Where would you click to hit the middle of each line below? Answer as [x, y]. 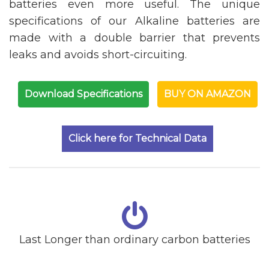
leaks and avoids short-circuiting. [98, 54]
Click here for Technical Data [138, 138]
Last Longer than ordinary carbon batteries [134, 239]
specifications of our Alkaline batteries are [134, 21]
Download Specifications [83, 94]
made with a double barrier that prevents [134, 38]
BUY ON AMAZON [207, 94]
